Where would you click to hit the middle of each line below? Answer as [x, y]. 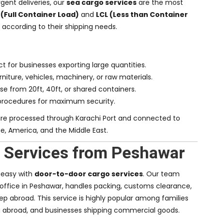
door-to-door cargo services [89, 174]
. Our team [161, 174]
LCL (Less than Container [142, 15]
